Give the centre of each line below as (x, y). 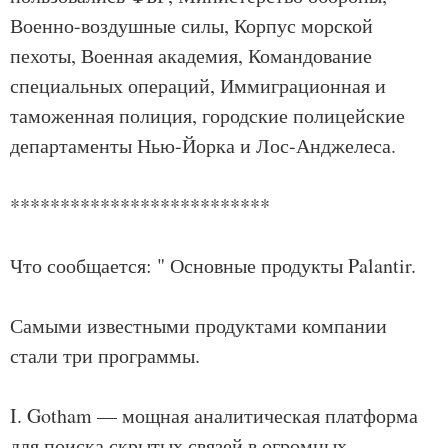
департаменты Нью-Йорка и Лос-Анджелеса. (203, 145)
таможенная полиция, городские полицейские (207, 115)
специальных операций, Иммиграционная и (198, 85)
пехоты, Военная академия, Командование (191, 55)
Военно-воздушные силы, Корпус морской (191, 25)
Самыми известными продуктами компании (198, 325)
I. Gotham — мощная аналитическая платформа (214, 415)
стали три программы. (105, 355)
